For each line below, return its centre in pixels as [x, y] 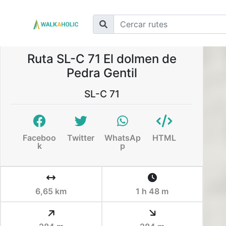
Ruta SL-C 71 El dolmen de [102, 59]
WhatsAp [122, 138]
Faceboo [40, 138]
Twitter [81, 138]
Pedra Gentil [102, 73]
